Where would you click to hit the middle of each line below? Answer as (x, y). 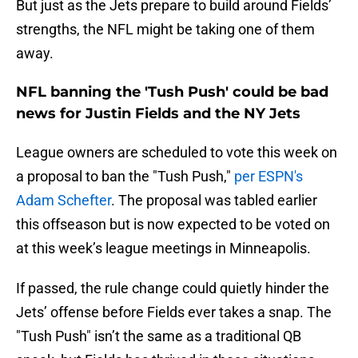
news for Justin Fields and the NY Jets (158, 114)
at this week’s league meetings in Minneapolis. (163, 249)
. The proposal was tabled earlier (214, 201)
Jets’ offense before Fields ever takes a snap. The (174, 312)
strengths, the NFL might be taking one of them (165, 30)
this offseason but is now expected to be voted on (173, 225)
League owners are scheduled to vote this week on (177, 153)
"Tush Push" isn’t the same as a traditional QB (159, 336)
